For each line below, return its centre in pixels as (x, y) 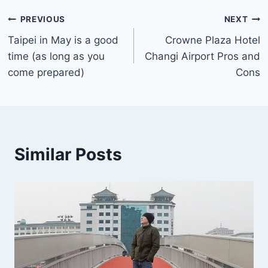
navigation (50, 48)
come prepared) (46, 72)
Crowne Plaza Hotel (212, 40)
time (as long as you (57, 56)
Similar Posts (68, 154)
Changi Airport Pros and (202, 56)
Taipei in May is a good (63, 40)
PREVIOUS (42, 19)
